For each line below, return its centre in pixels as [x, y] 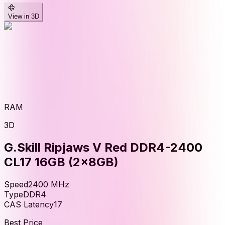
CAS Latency [29, 204]
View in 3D [24, 17]
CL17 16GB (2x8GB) [61, 162]
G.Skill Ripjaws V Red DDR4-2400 [103, 148]
